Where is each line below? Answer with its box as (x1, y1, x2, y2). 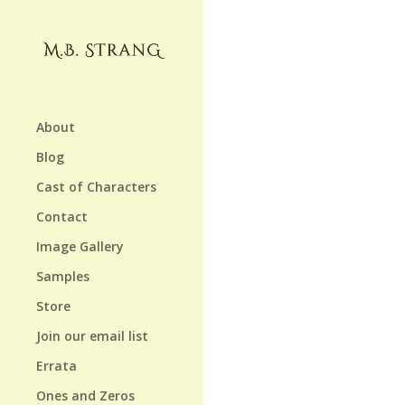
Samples (36, 267, 89, 285)
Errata (36, 356, 77, 374)
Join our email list (36, 326, 148, 344)
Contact (36, 207, 88, 225)
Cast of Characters (36, 177, 156, 195)
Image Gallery (36, 237, 124, 255)
